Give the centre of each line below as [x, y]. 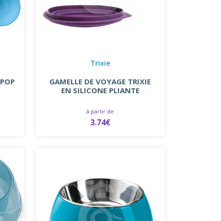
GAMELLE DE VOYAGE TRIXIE [100, 81]
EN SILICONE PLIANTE [100, 90]
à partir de [100, 111]
